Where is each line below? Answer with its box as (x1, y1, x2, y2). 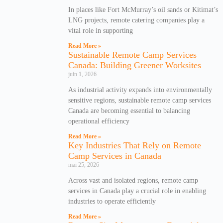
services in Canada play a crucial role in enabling (68, 187, 206, 195)
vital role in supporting (68, 26, 133, 34)
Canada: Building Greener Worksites (68, 60, 201, 70)
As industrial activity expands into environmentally (68, 86, 212, 94)
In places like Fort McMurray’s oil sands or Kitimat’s (68, 5, 218, 13)
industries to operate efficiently (68, 197, 156, 205)
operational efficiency (68, 117, 129, 125)
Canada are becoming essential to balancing (68, 107, 190, 114)
